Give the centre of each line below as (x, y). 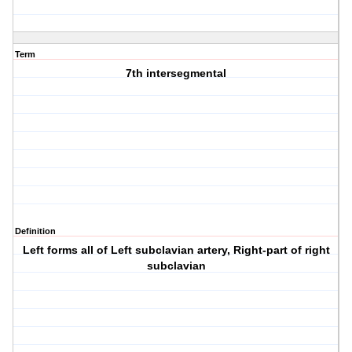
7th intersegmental (176, 73)
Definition (35, 231)
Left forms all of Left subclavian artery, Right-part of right (176, 250)
